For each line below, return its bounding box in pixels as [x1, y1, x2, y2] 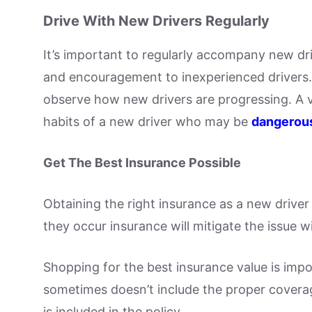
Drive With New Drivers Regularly [43, 13, 270, 30]
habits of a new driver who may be [43, 114, 251, 130]
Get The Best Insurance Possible [43, 155, 241, 171]
